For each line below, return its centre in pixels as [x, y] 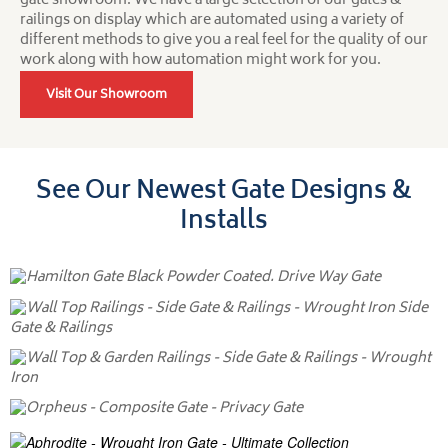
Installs [224, 222]
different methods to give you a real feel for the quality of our [224, 40]
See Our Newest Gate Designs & [224, 192]
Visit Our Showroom [106, 95]
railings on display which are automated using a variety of [212, 20]
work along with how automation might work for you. [200, 60]
